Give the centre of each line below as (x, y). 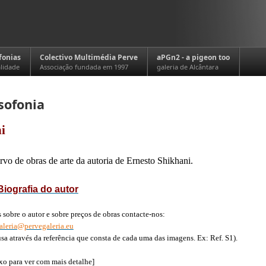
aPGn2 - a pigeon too (193, 57)
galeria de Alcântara (188, 67)
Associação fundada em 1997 (84, 67)
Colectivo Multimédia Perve (89, 57)
